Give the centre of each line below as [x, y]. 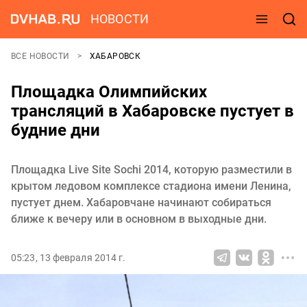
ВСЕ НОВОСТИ [41, 56]
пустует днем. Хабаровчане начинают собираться [141, 202]
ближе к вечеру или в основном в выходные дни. [139, 219]
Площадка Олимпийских [109, 92]
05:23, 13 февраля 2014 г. [69, 258]
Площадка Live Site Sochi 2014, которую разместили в [151, 170]
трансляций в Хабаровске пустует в [152, 111]
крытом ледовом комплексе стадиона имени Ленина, [151, 186]
